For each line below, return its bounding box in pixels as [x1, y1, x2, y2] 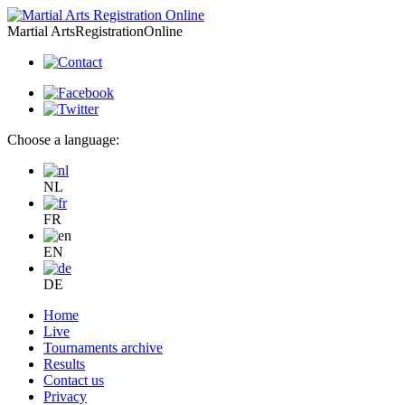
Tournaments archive [43, 340, 163, 355]
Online [144, 24, 183, 39]
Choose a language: [7, 132, 119, 147]
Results [43, 356, 85, 372]
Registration [75, 24, 144, 39]
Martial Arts [7, 24, 75, 39]
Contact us [43, 372, 104, 388]
